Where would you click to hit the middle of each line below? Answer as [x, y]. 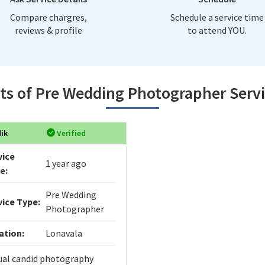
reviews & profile [48, 30]
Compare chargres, [48, 17]
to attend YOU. [217, 30]
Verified [70, 133]
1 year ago [66, 163]
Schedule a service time [217, 17]
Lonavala [64, 233]
